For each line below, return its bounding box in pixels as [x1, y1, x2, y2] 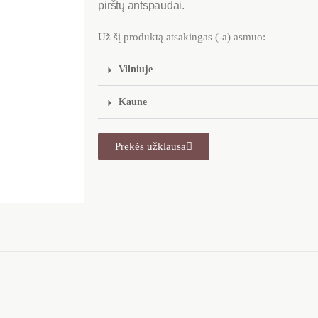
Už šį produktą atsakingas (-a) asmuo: [98, 31, 266, 43]
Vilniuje [119, 64, 153, 75]
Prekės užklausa [115, 141, 187, 153]
